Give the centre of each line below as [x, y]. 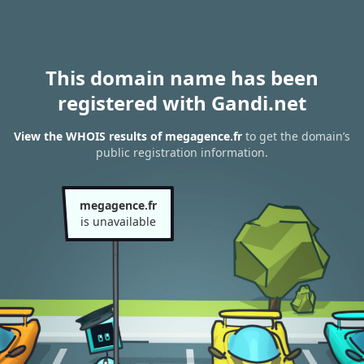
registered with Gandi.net [182, 103]
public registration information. [182, 153]
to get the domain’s [296, 136]
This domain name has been [182, 78]
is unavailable [118, 221]
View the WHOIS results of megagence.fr [128, 136]
